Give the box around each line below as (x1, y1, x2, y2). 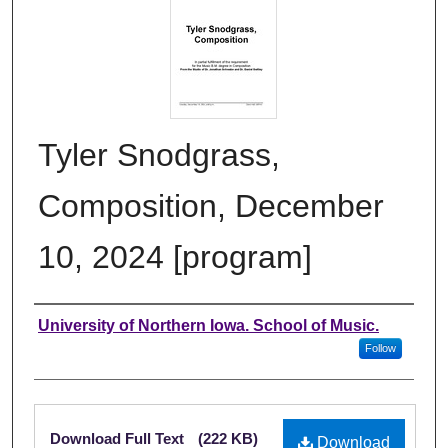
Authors (34, 311, 116, 339)
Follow (364, 341, 396, 354)
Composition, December (38, 187, 384, 224)
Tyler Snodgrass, (38, 136, 280, 173)
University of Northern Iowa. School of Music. (38, 316, 379, 334)
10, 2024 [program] (38, 238, 312, 275)
